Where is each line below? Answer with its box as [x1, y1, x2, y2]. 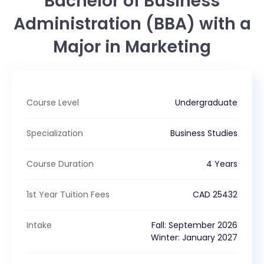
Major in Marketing [53, 35, 211, 58]
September [169, 219, 215, 231]
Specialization [27, 127, 83, 139]
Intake [27, 219, 52, 231]
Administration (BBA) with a [13, 12, 251, 35]
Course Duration [27, 157, 94, 170]
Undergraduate [175, 96, 237, 108]
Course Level [27, 96, 79, 108]
